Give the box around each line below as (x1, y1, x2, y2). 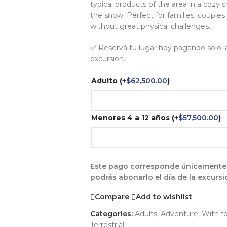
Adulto (91, 76, 120, 86)
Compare (94, 192, 129, 202)
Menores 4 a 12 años (91, 112, 172, 122)
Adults (134, 209, 157, 218)
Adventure (160, 209, 198, 218)
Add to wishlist (135, 192, 192, 202)
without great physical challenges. (90, 22, 210, 31)
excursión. (90, 54, 125, 63)
